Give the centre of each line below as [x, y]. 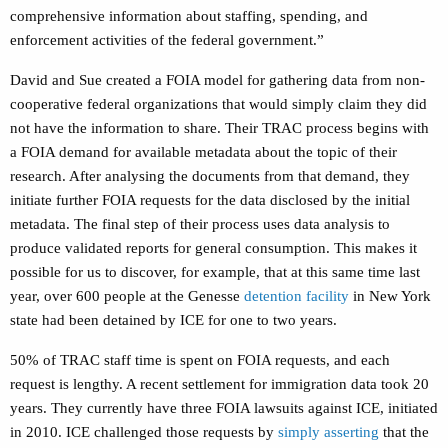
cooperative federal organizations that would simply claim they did [218, 104]
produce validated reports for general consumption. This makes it [213, 248]
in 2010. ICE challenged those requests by [144, 432]
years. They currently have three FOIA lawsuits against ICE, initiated [224, 408]
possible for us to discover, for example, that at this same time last [215, 272]
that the [404, 432]
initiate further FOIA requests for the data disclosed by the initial [210, 200]
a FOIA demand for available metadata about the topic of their [203, 152]
